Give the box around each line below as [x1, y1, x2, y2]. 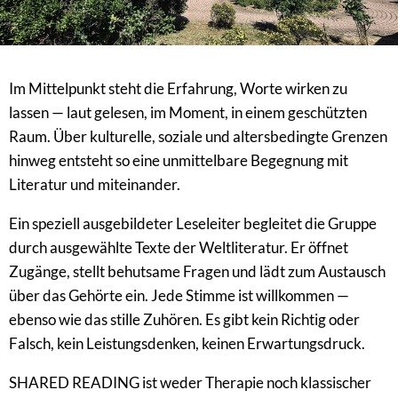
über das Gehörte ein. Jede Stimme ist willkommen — [9, 286, 349, 306]
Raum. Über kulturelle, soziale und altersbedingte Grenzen [9, 127, 387, 147]
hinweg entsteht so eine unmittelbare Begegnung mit [9, 151, 348, 171]
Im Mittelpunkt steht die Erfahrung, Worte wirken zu [9, 79, 347, 99]
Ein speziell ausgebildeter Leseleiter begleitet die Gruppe [9, 214, 377, 234]
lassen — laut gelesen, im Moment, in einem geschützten [9, 103, 367, 123]
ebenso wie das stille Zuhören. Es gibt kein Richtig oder [9, 310, 360, 330]
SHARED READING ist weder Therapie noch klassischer [9, 373, 371, 393]
